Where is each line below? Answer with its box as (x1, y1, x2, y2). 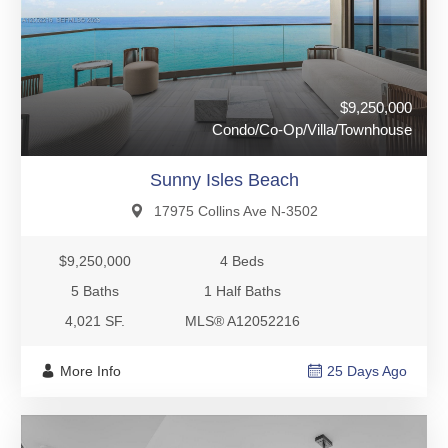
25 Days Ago (327, 362, 407, 379)
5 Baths (70, 282, 119, 299)
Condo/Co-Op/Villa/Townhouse (212, 120, 412, 138)
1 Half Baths (203, 282, 281, 299)
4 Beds (220, 252, 265, 269)
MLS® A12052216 (184, 312, 300, 329)
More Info (60, 362, 121, 379)
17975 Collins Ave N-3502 (154, 202, 318, 219)
